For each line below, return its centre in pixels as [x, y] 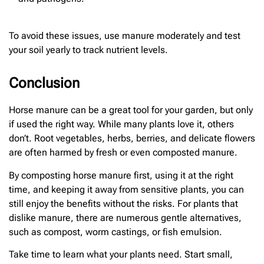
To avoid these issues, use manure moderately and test [125, 36]
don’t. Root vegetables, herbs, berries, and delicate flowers [132, 138]
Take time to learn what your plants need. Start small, [121, 254]
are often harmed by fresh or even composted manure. [123, 153]
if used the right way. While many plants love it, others [121, 124]
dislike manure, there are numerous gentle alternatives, [125, 217]
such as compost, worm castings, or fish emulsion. [115, 232]
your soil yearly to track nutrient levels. [88, 50]
